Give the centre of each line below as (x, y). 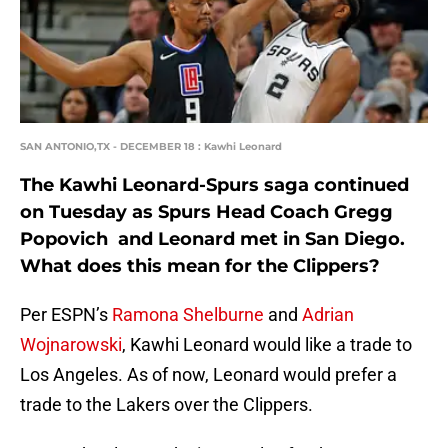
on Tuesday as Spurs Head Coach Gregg (206, 212)
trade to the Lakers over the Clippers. (166, 405)
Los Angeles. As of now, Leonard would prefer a (208, 375)
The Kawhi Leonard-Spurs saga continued (214, 185)
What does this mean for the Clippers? (200, 266)
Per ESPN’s (66, 315)
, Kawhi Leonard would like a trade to (267, 345)
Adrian (328, 315)
